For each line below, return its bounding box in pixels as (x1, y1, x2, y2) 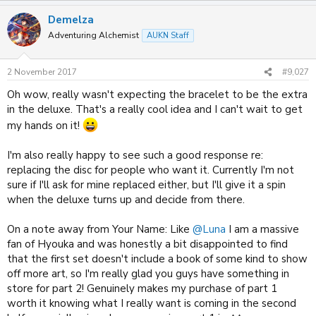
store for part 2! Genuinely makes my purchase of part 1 (7, 281, 277, 296)
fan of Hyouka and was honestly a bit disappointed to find (7, 237, 288, 251)
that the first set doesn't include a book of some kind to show (7, 252, 308, 266)
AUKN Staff (147, 30, 189, 41)
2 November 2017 (7, 66, 77, 78)
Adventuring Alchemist (48, 29, 139, 41)
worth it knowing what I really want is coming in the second (7, 296, 296, 310)
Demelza (48, 12, 94, 27)
